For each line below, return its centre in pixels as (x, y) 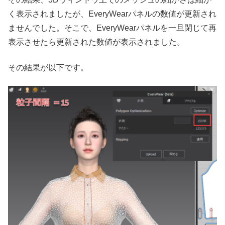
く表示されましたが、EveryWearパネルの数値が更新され (112, 14)
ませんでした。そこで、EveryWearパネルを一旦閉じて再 (112, 28)
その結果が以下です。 (48, 67)
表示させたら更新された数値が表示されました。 (96, 42)
